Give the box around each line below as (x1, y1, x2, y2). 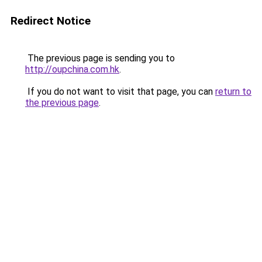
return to (215, 86, 251, 97)
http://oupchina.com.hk (25, 64, 119, 75)
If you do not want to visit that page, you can (25, 86, 215, 97)
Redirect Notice (11, 14, 91, 27)
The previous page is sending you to (25, 53, 175, 64)
